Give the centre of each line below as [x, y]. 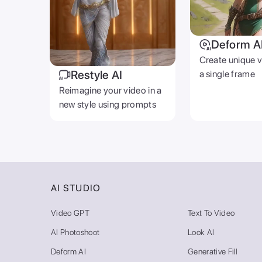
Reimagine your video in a [110, 90]
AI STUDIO [76, 188]
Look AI [201, 232]
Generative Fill [213, 251]
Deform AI [68, 251]
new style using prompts [107, 104]
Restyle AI [96, 75]
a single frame [227, 74]
